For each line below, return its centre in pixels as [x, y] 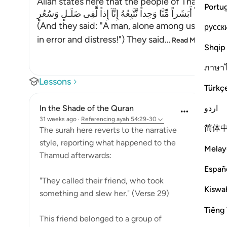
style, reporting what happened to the [108, 143]
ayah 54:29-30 [137, 119]
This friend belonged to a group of [101, 219]
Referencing [98, 119]
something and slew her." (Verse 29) [104, 193]
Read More [189, 40]
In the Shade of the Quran [87, 108]
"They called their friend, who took [102, 181]
